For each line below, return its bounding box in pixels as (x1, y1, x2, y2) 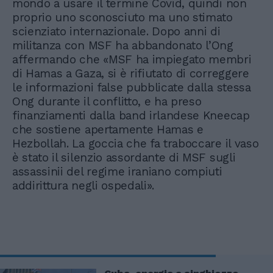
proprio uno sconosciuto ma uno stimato (12, 10, 233, 24)
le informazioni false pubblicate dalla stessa (12, 80, 251, 94)
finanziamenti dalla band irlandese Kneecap (12, 108, 250, 122)
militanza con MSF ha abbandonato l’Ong (12, 38, 233, 52)
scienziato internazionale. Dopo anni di (12, 24, 221, 38)
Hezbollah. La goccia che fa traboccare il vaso (12, 136, 259, 151)
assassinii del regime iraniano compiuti (12, 164, 222, 179)
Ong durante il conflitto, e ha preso (12, 94, 202, 108)
